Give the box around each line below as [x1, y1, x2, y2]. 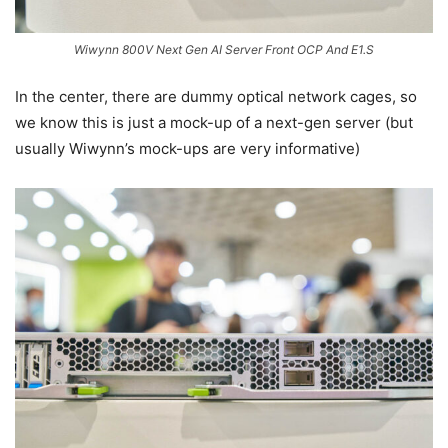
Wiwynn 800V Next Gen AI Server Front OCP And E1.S [74, 41, 374, 57]
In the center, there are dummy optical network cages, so [15, 86, 417, 106]
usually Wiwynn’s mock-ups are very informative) [15, 138, 360, 158]
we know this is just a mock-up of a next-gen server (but [15, 112, 413, 132]
